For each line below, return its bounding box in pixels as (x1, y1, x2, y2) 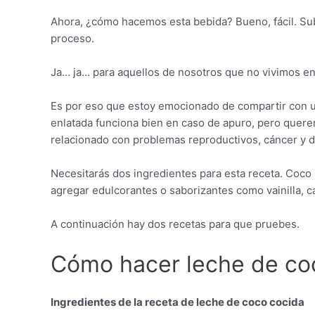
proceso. (51, 32, 94, 45)
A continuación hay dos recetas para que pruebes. (51, 217, 300, 231)
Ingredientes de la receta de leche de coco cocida (51, 295, 304, 309)
